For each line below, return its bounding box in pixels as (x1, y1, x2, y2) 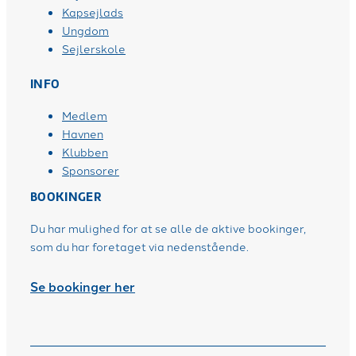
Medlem (62, 107, 107, 124)
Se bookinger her (30, 277, 135, 296)
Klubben (62, 144, 108, 161)
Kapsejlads (62, 4, 123, 21)
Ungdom (62, 22, 109, 39)
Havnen (62, 126, 103, 142)
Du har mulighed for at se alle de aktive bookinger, (30, 220, 306, 237)
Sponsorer (62, 162, 119, 179)
